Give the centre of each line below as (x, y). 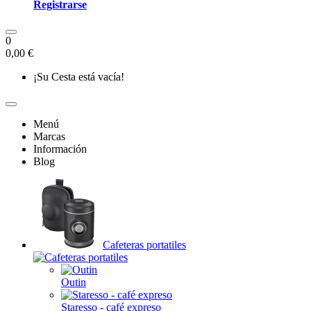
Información (60, 149)
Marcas (49, 136)
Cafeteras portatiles (144, 245)
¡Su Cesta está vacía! (79, 77)
